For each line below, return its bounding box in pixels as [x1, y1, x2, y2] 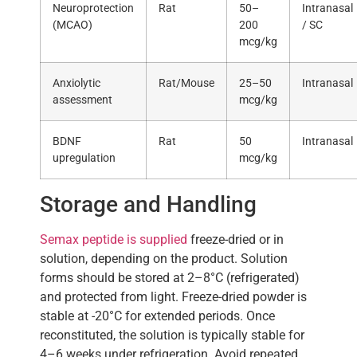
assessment [53, 93, 112, 108]
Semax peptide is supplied [40, 232, 187, 248]
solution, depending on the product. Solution [40, 251, 288, 267]
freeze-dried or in [187, 232, 284, 248]
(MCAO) [53, 18, 92, 33]
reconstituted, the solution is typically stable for [40, 328, 304, 343]
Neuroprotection [53, 2, 134, 16]
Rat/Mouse [159, 76, 214, 91]
